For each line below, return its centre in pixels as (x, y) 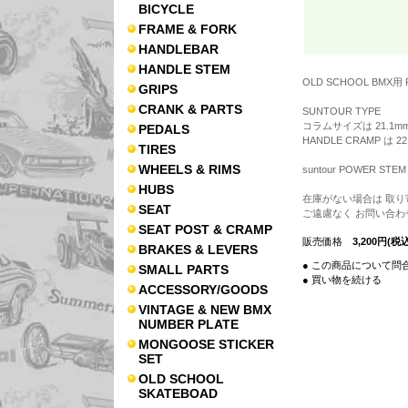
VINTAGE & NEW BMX (205, 310)
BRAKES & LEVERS (198, 250)
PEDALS (164, 129)
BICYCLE (166, 9)
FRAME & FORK (188, 29)
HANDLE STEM (184, 69)
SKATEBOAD (178, 393)
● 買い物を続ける (342, 280)
